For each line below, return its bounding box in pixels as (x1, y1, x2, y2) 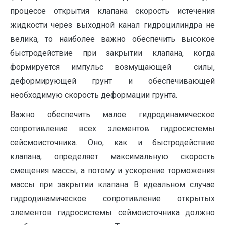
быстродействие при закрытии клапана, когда (10, 48, 215, 58)
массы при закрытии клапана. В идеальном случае (10, 179, 215, 189)
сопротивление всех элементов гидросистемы (10, 123, 215, 133)
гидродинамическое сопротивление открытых (10, 193, 215, 203)
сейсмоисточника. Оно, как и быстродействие (10, 137, 215, 147)
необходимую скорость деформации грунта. (10, 90, 177, 100)
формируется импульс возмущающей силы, (10, 62, 215, 72)
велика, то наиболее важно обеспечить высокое (10, 34, 215, 44)
